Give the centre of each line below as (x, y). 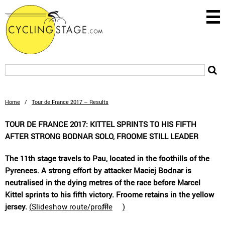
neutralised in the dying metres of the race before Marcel (103, 182)
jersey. (16, 206)
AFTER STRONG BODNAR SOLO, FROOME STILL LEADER (102, 136)
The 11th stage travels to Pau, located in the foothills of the (107, 158)
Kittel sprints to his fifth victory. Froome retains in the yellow (109, 194)
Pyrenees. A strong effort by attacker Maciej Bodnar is (98, 170)
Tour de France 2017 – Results (70, 102)
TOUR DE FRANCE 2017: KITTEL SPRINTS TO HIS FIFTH (101, 124)
